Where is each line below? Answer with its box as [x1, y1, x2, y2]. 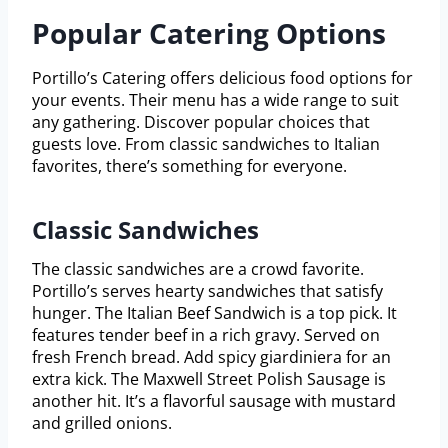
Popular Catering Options [32, 14, 386, 53]
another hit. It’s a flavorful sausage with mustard [32, 390, 396, 413]
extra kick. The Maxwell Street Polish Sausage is [32, 368, 386, 391]
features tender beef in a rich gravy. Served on [32, 324, 380, 347]
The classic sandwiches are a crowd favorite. [32, 258, 364, 281]
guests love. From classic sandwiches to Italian [32, 133, 380, 156]
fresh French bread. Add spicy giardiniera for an [32, 346, 391, 369]
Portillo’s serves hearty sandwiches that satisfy [32, 280, 383, 303]
